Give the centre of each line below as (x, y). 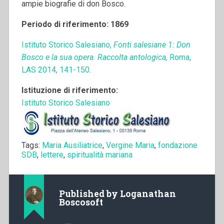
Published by (89, 194)
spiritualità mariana (99, 154)
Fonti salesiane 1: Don (151, 44)
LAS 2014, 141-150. (56, 69)
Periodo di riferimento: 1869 (75, 24)
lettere (52, 154)
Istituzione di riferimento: (69, 90)
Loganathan (148, 194)
